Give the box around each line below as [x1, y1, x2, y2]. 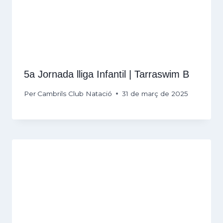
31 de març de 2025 [122, 89, 189, 98]
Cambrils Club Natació [37, 89, 112, 98]
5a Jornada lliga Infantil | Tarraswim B [24, 69, 189, 80]
